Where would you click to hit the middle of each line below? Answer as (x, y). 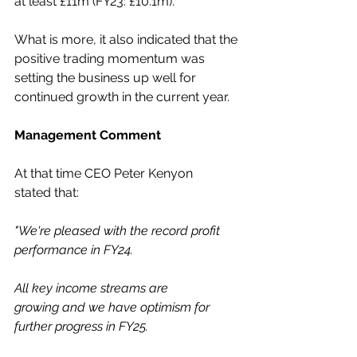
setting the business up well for (107, 78)
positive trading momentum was (111, 59)
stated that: (48, 192)
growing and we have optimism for (114, 307)
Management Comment (88, 135)
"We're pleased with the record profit (119, 231)
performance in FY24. (76, 250)
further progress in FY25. (81, 326)
